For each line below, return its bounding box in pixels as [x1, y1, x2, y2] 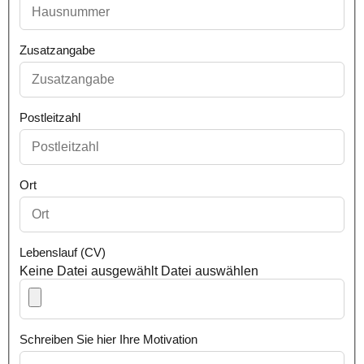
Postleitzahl [19, 110, 80, 124]
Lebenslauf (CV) [19, 245, 106, 259]
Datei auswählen [161, 263, 258, 278]
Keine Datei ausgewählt [19, 263, 158, 278]
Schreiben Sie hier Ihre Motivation [19, 331, 197, 346]
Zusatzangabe [19, 42, 95, 57]
